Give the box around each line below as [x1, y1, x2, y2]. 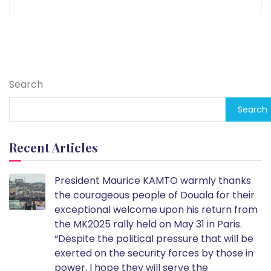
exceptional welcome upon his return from [54, 202, 258, 217]
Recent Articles [9, 139, 98, 155]
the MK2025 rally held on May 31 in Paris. [54, 217, 242, 231]
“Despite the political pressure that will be [54, 231, 253, 246]
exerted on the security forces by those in [54, 246, 253, 260]
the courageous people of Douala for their [54, 188, 255, 202]
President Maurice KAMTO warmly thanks [54, 173, 251, 188]
